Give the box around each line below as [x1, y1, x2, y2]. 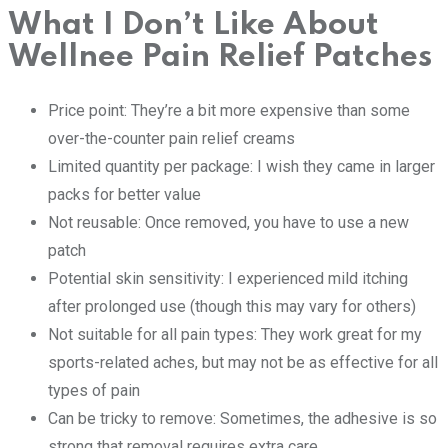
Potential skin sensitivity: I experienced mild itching [48, 269, 408, 289]
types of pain [48, 381, 140, 401]
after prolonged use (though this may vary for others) [48, 297, 416, 317]
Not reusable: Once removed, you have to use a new [48, 213, 409, 233]
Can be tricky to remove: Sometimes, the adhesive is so [48, 409, 437, 429]
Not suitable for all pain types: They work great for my [48, 325, 422, 345]
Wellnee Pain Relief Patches [8, 41, 432, 73]
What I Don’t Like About [8, 9, 379, 41]
